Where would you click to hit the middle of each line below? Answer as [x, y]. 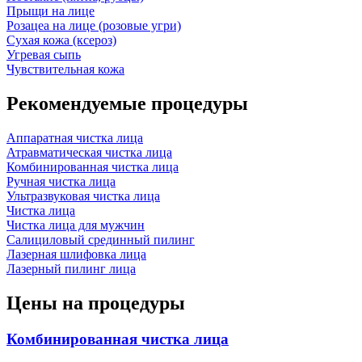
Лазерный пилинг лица [71, 268]
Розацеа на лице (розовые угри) [94, 25]
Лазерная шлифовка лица [76, 254]
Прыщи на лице [51, 11]
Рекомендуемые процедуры [127, 103]
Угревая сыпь [44, 54]
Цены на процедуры [96, 303]
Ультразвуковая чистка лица [83, 196]
